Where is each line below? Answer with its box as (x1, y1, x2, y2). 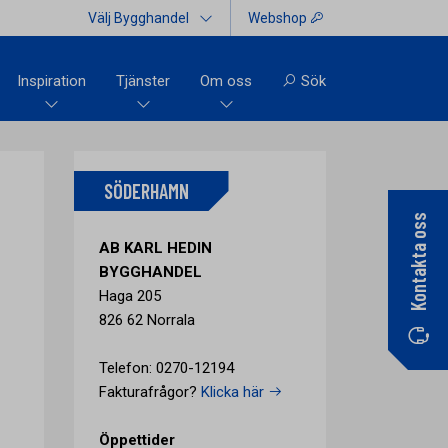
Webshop (248, 10, 310, 26)
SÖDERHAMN (103, 178, 189, 203)
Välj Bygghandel (88, 10, 189, 26)
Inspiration (17, 72, 86, 90)
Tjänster (116, 72, 170, 90)
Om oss (200, 72, 252, 90)
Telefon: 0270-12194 (98, 359, 234, 377)
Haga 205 (98, 287, 161, 305)
